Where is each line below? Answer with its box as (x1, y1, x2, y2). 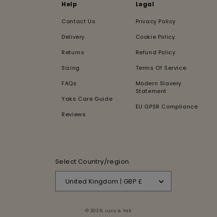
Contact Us (62, 17, 96, 26)
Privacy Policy (135, 17, 176, 26)
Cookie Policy (135, 33, 175, 41)
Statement (135, 87, 167, 95)
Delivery (62, 33, 85, 41)
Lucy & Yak (105, 207, 132, 214)
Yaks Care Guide (62, 95, 113, 103)
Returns (62, 48, 85, 57)
